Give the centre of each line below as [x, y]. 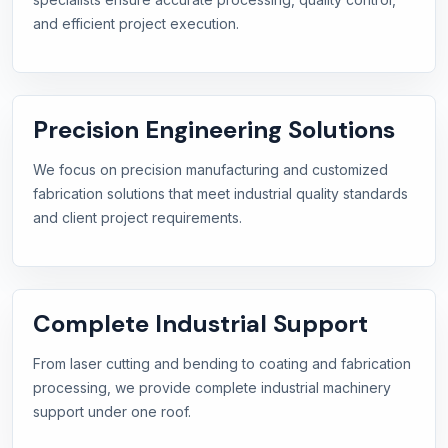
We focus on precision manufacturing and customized [210, 170]
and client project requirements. [137, 218]
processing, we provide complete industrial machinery [212, 388]
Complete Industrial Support [200, 324]
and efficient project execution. [136, 24]
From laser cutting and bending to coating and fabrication [222, 364]
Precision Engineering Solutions [214, 130]
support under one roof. [112, 412]
